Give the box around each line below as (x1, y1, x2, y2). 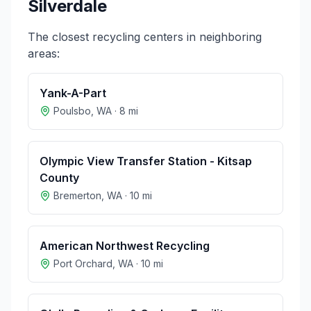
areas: (28, 47, 60, 60)
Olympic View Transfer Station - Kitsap (40, 154, 252, 168)
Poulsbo (53, 105, 91, 117)
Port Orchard (53, 258, 112, 269)
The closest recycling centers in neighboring (28, 30, 262, 44)
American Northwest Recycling (40, 239, 210, 253)
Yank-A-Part (40, 86, 106, 100)
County (40, 171, 79, 185)
